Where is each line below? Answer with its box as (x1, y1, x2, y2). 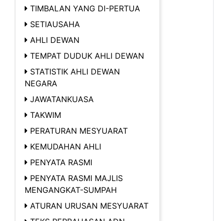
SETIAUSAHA (30, 19, 80, 29)
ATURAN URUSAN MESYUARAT (30, 200, 148, 211)
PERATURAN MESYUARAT (30, 125, 128, 136)
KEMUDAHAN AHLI (30, 141, 101, 151)
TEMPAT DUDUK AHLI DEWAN (30, 50, 144, 61)
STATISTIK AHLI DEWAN (30, 66, 120, 76)
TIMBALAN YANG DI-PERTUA (30, 3, 140, 13)
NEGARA (25, 78, 57, 88)
